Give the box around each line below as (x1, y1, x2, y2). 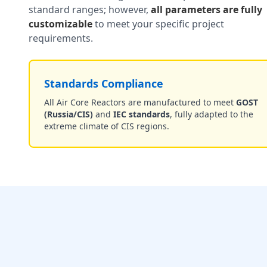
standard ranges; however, (29, 3, 151, 16)
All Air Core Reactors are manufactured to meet (44, 97, 236, 108)
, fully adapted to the (170, 108, 253, 120)
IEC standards (113, 108, 170, 120)
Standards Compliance (44, 76, 163, 91)
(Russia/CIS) (44, 108, 93, 120)
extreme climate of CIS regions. (44, 120, 169, 132)
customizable (29, 17, 92, 30)
